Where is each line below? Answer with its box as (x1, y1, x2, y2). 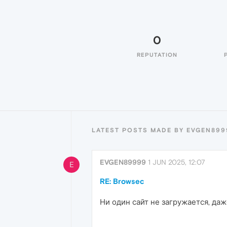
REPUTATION (137, 52, 177, 58)
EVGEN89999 (100, 158, 146, 166)
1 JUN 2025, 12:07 (148, 158, 205, 166)
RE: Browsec (100, 177, 144, 185)
